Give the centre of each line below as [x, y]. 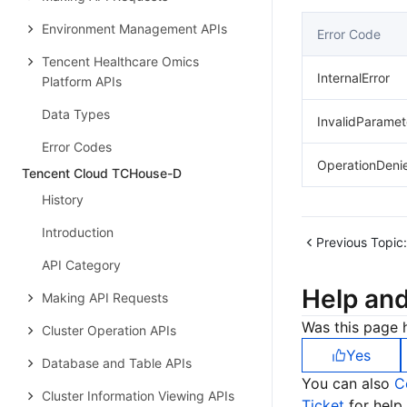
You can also [348, 383]
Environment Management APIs [134, 29]
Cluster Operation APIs [109, 330]
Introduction [78, 232]
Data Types [76, 114]
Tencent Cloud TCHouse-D [102, 173]
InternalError [353, 78]
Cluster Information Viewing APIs [138, 396]
